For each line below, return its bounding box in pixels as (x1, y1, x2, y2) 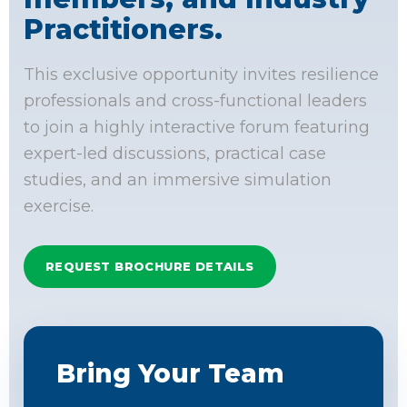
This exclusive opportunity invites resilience (24, 65, 379, 85)
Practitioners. (24, 13, 223, 47)
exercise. (24, 196, 94, 217)
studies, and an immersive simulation (24, 170, 332, 191)
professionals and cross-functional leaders (24, 91, 367, 112)
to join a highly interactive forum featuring (24, 117, 370, 138)
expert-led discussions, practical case (24, 144, 326, 164)
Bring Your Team (56, 358, 284, 390)
